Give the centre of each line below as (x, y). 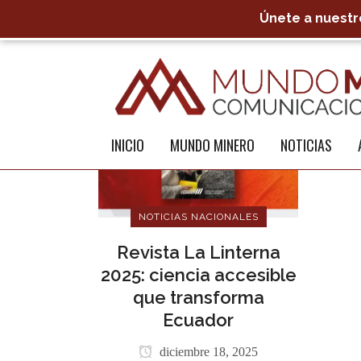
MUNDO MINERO (212, 145)
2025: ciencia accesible (198, 275)
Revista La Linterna (198, 253)
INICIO (128, 145)
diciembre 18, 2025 (207, 352)
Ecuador (199, 320)
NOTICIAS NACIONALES (198, 217)
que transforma (198, 298)
